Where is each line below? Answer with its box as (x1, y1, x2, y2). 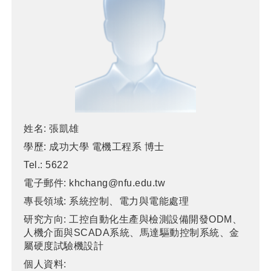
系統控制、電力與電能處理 (69, 195, 189, 206)
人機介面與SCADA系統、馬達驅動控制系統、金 (24, 227, 240, 238)
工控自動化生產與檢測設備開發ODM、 (69, 214, 243, 224)
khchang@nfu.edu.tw (69, 177, 166, 188)
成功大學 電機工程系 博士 (49, 141, 165, 152)
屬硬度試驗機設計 (24, 240, 104, 251)
